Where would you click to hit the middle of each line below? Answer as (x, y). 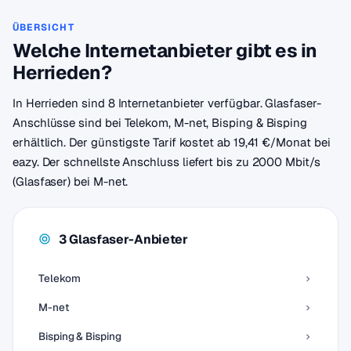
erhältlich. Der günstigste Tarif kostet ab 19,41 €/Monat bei (172, 142)
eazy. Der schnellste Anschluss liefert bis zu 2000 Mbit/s (166, 162)
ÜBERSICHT (43, 27)
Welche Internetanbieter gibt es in (165, 51)
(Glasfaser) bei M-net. (71, 181)
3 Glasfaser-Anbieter (123, 239)
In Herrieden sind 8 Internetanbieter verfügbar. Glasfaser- (167, 103)
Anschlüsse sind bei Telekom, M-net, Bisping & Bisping (160, 123)
